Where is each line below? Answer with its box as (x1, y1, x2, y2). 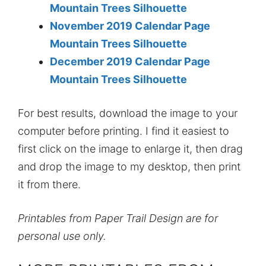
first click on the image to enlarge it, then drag (18, 142, 243, 155)
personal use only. (18, 229, 106, 242)
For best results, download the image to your (18, 106, 237, 119)
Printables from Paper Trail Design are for (18, 211, 218, 224)
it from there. (18, 178, 81, 191)
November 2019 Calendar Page (50, 19, 210, 32)
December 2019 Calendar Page (50, 55, 210, 68)
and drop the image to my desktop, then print (18, 160, 240, 173)
